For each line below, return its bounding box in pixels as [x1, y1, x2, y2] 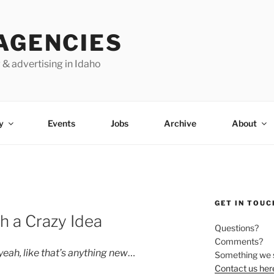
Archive [163, 117, 196, 128]
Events [47, 117, 75, 128]
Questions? [214, 223, 259, 233]
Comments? [214, 236, 263, 246]
